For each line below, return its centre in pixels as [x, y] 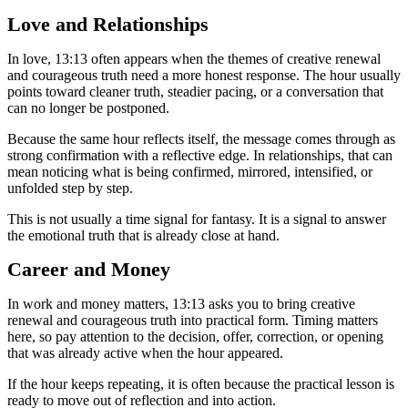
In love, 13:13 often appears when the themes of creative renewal [194, 59]
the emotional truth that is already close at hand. [143, 235]
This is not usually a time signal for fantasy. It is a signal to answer [197, 219]
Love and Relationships [108, 25]
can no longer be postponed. [88, 108]
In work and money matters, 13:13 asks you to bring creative [181, 304]
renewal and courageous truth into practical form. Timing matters [193, 320]
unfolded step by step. [70, 188]
